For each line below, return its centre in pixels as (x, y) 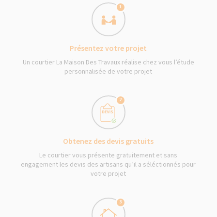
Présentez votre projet (108, 48)
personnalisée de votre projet (108, 71)
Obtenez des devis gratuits (108, 141)
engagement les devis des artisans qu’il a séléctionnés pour (108, 164)
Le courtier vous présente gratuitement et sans (108, 155)
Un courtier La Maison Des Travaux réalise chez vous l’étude (108, 62)
